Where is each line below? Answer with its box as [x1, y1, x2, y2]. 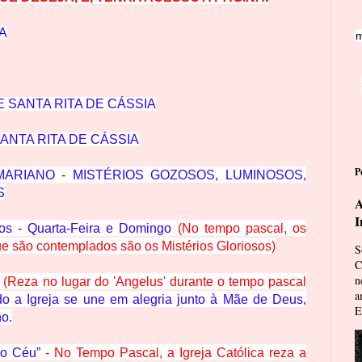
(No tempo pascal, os [177, 221, 307, 235]
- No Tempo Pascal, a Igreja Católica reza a [45, 345, 306, 360]
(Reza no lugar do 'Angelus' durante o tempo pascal [3, 274, 307, 288]
